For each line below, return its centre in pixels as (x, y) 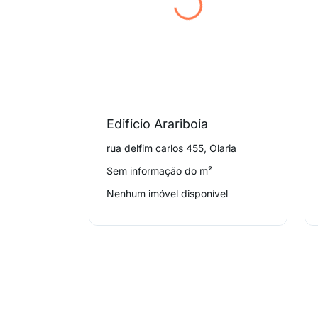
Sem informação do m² (160, 171)
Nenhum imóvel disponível (168, 193)
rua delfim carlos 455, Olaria (172, 148)
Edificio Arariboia (158, 124)
